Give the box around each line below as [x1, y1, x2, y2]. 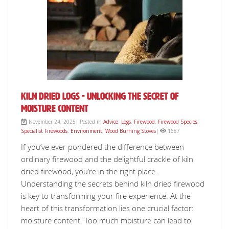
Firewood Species [158, 118, 197, 125]
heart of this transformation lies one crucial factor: [21, 203, 194, 213]
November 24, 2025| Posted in [27, 118, 103, 125]
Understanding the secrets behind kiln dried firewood [21, 178, 204, 189]
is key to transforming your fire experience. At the [21, 191, 191, 201]
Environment [71, 127, 102, 134]
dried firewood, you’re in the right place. [21, 166, 157, 176]
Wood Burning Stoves [105, 127, 156, 134]
